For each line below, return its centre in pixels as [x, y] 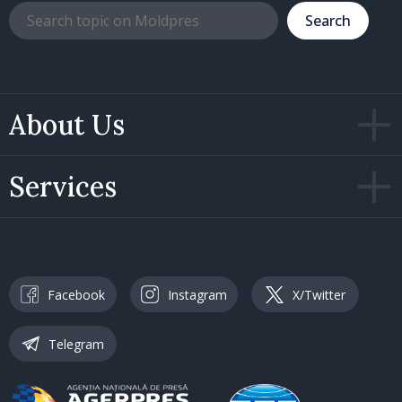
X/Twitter [319, 294]
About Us [67, 125]
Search [328, 21]
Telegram [76, 344]
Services [63, 187]
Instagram [197, 294]
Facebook [76, 294]
